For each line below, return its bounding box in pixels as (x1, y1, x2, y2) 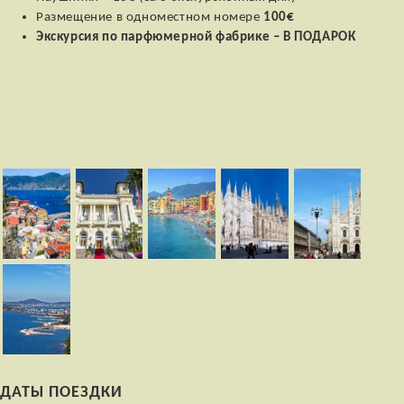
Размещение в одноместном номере (36, 10, 264, 24)
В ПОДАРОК (283, 30, 356, 44)
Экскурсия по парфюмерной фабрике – (36, 30, 284, 44)
